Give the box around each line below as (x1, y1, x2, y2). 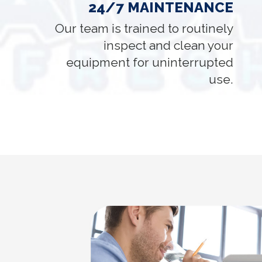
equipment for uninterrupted (66, 54, 234, 70)
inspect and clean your (104, 37, 234, 53)
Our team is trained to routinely (55, 20, 234, 36)
